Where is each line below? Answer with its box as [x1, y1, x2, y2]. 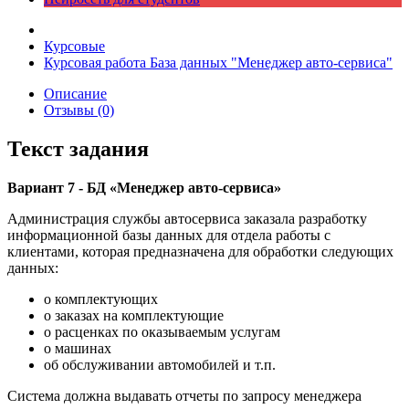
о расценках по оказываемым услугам [44, 323, 280, 340]
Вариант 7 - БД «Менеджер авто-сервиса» [7, 179, 281, 195]
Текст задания [7, 136, 149, 161]
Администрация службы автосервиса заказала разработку [7, 210, 367, 226]
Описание [44, 86, 107, 101]
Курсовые [44, 38, 105, 54]
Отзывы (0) [44, 102, 114, 118]
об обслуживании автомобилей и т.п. [44, 356, 276, 372]
